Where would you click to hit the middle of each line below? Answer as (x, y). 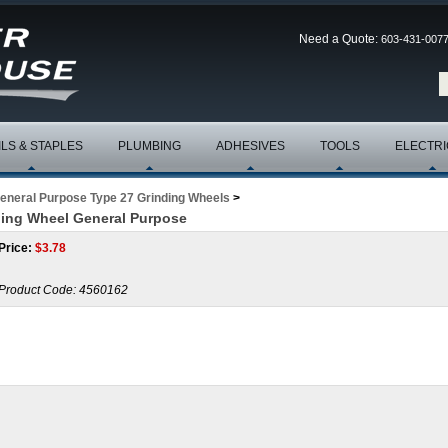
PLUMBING (149, 146)
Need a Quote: (340, 39)
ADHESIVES (250, 146)
